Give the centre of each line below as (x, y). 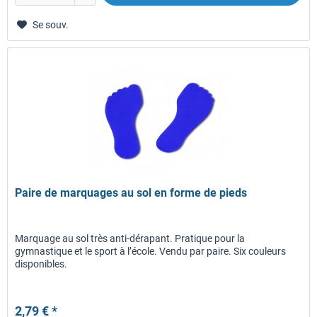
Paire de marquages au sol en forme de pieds (131, 192)
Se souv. (51, 24)
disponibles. (41, 264)
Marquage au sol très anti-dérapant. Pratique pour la (130, 238)
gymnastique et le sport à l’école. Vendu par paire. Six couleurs (151, 251)
